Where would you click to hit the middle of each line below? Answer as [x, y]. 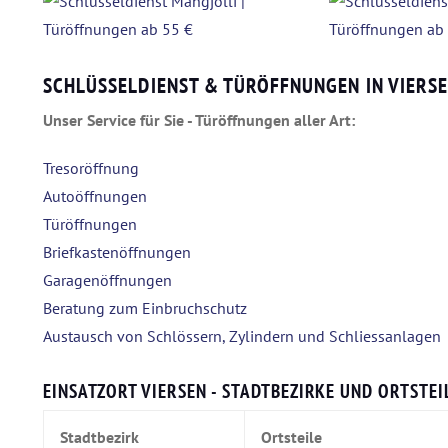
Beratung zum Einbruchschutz [145, 307]
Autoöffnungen [95, 195]
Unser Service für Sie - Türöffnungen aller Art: [199, 119]
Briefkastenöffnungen [117, 251]
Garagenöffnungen [107, 279]
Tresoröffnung [91, 167]
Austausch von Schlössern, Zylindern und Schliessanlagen [242, 335]
